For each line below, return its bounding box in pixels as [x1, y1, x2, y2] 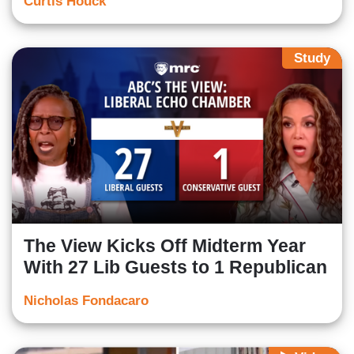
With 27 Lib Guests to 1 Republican [24, 256, 327, 277]
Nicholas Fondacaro [24, 292, 149, 308]
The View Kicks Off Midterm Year [24, 235, 306, 256]
